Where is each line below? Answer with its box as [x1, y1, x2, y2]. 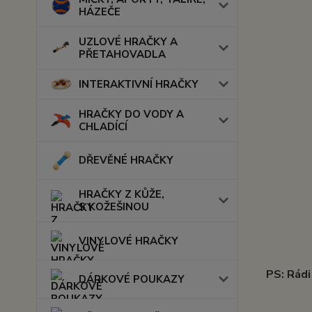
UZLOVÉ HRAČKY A [79, 35, 178, 49]
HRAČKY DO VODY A [79, 107, 184, 121]
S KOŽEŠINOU [79, 199, 149, 214]
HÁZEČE [79, 5, 120, 19]
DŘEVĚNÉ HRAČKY [79, 153, 173, 168]
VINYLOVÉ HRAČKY [79, 233, 178, 248]
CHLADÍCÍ [79, 120, 127, 134]
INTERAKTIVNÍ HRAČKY [79, 77, 198, 91]
